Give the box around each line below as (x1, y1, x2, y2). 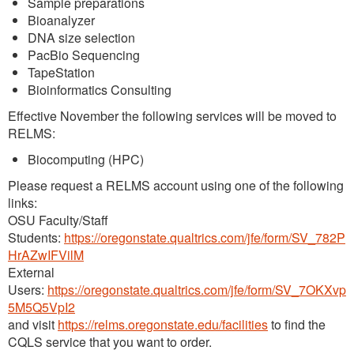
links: (8, 193, 37, 212)
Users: (8, 280, 47, 299)
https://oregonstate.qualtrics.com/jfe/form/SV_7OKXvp (47, 280, 346, 299)
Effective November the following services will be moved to (8, 106, 337, 125)
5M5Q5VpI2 (8, 297, 75, 316)
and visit (8, 314, 58, 333)
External (8, 262, 55, 281)
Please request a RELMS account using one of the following (8, 175, 344, 194)
